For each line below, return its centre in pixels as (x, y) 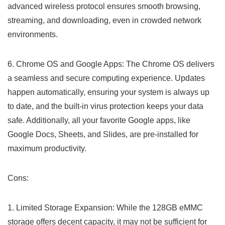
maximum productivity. (47, 148)
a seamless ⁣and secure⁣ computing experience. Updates (106, 78)
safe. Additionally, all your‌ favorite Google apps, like (99, 120)
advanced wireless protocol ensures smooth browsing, (104, 6)
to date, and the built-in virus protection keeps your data (105, 106)
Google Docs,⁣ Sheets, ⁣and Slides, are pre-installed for (103, 134)
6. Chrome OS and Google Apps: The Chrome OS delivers (111, 64)
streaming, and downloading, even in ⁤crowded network (104, 20)
